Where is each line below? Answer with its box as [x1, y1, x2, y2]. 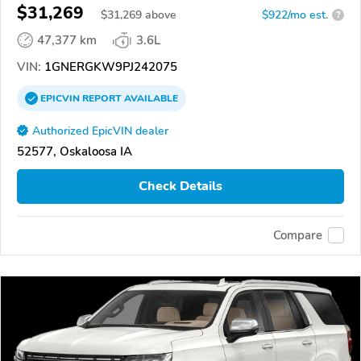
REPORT [82, 91, 122, 105]
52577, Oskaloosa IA [17, 143, 132, 160]
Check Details [139, 177, 222, 196]
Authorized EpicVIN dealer [32, 122, 168, 139]
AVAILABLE [122, 91, 178, 105]
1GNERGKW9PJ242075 [41, 58, 177, 75]
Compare [273, 227, 322, 244]
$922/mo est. [262, 6, 328, 23]
